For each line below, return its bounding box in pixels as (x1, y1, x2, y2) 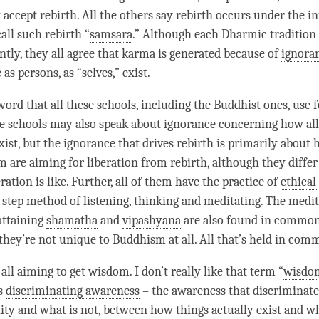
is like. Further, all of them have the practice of (33, 174, 281, 190)
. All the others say (77, 8, 176, 23)
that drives (115, 136, 177, 152)
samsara (90, 27, 132, 43)
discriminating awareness (6, 283, 140, 299)
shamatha (46, 213, 98, 229)
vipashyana (122, 213, 181, 229)
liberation (87, 155, 138, 171)
